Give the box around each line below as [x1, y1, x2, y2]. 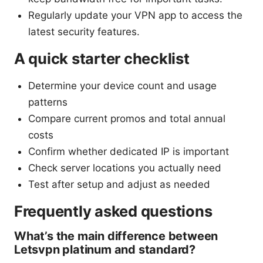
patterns [28, 96, 68, 108]
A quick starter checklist [14, 49, 190, 68]
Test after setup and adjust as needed [28, 178, 210, 190]
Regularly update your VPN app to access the [28, 9, 242, 21]
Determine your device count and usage [28, 79, 217, 92]
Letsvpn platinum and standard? [14, 242, 196, 257]
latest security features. [28, 25, 140, 38]
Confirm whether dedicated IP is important [28, 145, 229, 157]
